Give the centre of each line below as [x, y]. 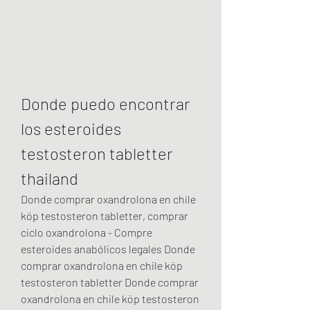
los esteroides [71, 128]
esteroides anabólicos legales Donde [108, 248]
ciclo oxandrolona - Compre [86, 232]
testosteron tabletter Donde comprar [110, 282]
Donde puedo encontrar [106, 103]
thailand [49, 178]
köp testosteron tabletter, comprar [104, 215]
